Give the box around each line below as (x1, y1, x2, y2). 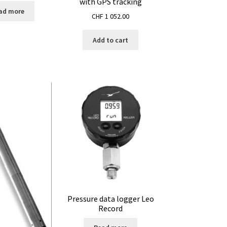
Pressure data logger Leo (67, 193, 154, 204)
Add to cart (93, 35, 129, 45)
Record (98, 203, 123, 213)
